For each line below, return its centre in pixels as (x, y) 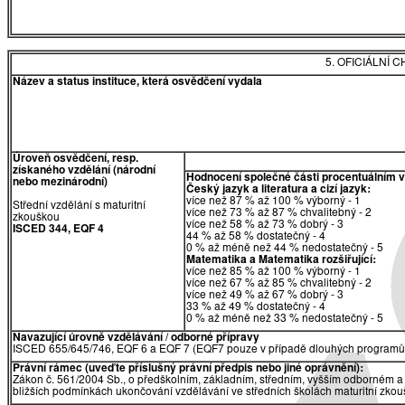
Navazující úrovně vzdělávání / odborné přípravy (136, 339)
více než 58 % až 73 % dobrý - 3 (265, 226)
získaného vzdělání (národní (84, 171)
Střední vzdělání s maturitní (79, 207)
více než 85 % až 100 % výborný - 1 (273, 273)
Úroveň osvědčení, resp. (75, 160)
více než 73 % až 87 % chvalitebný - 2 (279, 214)
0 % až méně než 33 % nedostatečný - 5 (285, 320)
